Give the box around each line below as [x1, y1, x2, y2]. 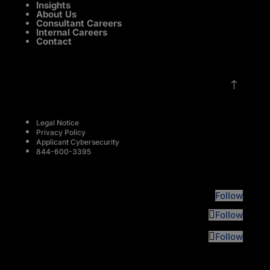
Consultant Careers [36, 17, 122, 30]
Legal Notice [36, 118, 79, 128]
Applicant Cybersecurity [36, 137, 119, 147]
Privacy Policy [36, 128, 86, 137]
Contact [36, 36, 72, 48]
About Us [36, 8, 77, 20]
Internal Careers [36, 27, 107, 39]
